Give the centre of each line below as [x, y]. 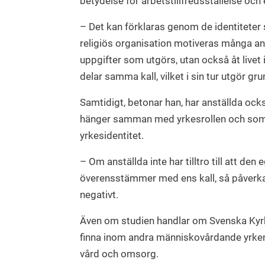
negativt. [99, 195]
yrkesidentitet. [112, 136]
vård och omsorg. [119, 254]
